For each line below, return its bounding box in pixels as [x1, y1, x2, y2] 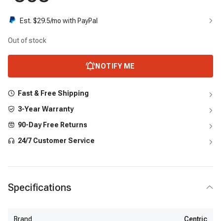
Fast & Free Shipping [18, 89, 89, 97]
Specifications [8, 182, 72, 193]
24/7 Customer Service [18, 137, 95, 145]
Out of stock [8, 37, 46, 44]
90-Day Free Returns [18, 121, 87, 129]
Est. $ [20, 17, 37, 25]
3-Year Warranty [18, 105, 74, 113]
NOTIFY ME [95, 62, 135, 70]
